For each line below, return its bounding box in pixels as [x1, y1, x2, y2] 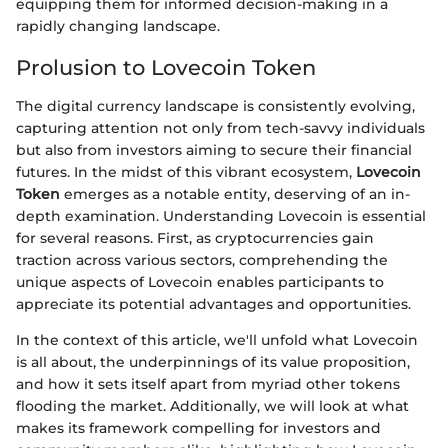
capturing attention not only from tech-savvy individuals [16, 118, 425, 137]
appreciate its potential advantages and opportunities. [16, 294, 411, 313]
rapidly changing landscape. [16, 17, 220, 36]
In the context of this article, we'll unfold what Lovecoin [16, 330, 418, 349]
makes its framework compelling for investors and [16, 418, 381, 437]
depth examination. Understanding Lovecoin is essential [16, 206, 426, 225]
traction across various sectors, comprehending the [16, 250, 388, 269]
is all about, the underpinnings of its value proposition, [16, 352, 410, 371]
